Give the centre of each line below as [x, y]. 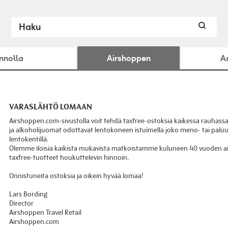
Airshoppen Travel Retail [45, 212]
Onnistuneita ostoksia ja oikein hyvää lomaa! [76, 176]
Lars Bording [28, 194]
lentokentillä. [28, 139]
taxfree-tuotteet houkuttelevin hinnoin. [69, 158]
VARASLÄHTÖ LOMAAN [50, 107]
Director [21, 203]
